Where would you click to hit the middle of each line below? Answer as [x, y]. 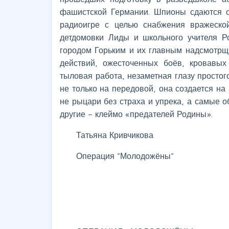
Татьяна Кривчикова [115, 135]
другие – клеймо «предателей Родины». [136, 114]
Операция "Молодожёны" [125, 156]
